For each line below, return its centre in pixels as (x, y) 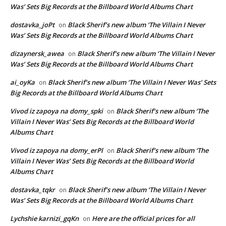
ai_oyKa (22, 82)
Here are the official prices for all (143, 218)
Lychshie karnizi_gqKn (44, 218)
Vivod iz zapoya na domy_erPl (56, 150)
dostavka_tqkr (33, 189)
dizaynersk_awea (37, 53)
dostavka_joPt (32, 24)
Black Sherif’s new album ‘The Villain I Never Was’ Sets (132, 82)
